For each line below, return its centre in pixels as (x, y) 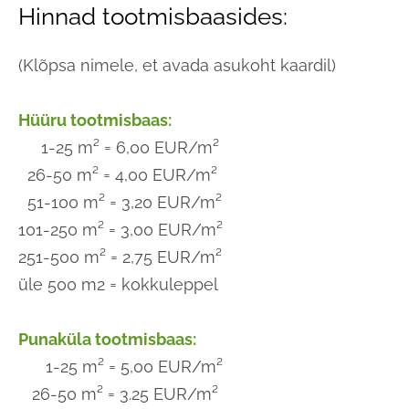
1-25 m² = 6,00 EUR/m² (119, 148)
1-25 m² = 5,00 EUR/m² (121, 367)
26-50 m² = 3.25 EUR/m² (118, 394)
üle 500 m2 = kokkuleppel (118, 285)
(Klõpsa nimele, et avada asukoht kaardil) (177, 66)
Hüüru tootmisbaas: (95, 121)
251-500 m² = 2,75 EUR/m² (120, 257)
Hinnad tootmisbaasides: (153, 16)
